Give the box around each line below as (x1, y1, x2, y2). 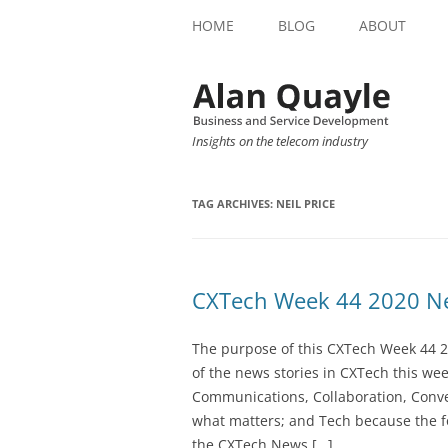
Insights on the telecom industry (192, 132, 368, 150)
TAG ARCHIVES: (192, 196, 276, 212)
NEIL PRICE (276, 196, 335, 212)
